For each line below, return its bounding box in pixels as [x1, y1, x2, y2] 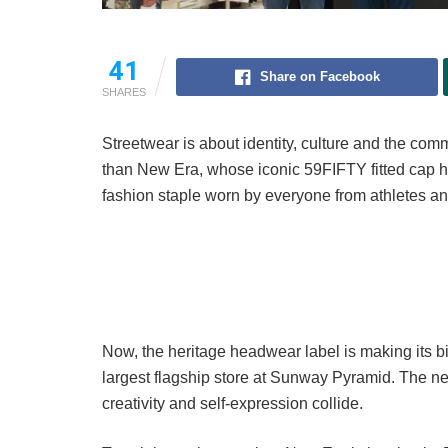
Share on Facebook [259, 69, 380, 85]
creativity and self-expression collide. [102, 395, 363, 413]
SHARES [102, 86, 146, 99]
